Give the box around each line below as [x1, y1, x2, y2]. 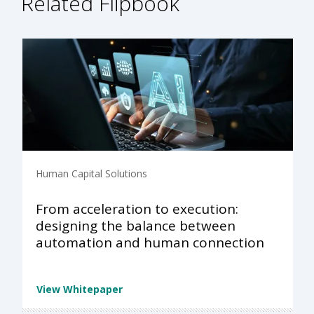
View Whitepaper [36, 282, 123, 296]
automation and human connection [36, 233, 264, 252]
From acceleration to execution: [36, 200, 238, 219]
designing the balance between [36, 217, 235, 235]
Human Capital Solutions [36, 167, 147, 181]
